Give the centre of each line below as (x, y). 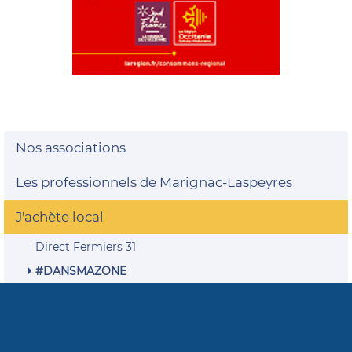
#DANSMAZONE (81, 271)
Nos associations (71, 148)
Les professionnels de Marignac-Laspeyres (154, 182)
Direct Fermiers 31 (86, 247)
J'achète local (60, 217)
